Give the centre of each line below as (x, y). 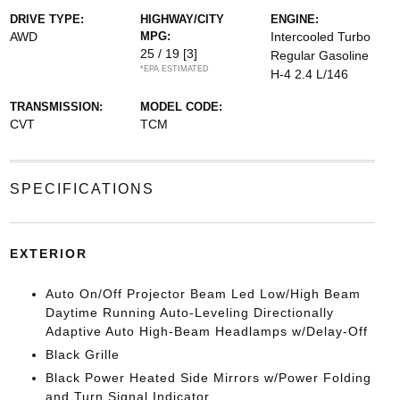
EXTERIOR (48, 254)
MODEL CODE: (181, 107)
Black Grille (82, 354)
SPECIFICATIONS (82, 189)
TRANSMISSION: (56, 107)
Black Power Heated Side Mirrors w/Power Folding (208, 378)
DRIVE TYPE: (46, 19)
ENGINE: (295, 19)
